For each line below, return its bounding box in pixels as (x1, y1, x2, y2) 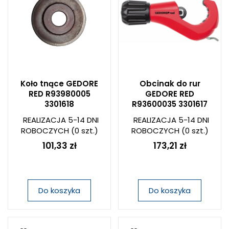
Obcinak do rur (139, 78, 200, 89)
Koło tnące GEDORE (20, 78, 98, 89)
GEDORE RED (145, 88, 194, 99)
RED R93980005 (28, 88, 90, 99)
